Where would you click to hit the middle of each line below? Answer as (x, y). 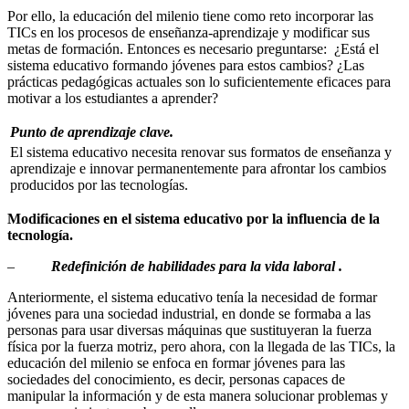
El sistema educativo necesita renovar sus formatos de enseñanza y (201, 152)
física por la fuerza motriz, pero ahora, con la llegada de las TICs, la (201, 347)
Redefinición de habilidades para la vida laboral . (197, 267)
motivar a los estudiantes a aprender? (113, 99)
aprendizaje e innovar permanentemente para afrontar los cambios (198, 169)
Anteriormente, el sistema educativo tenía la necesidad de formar (192, 298)
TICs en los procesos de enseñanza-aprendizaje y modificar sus (189, 33)
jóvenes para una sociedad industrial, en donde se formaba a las (189, 314)
